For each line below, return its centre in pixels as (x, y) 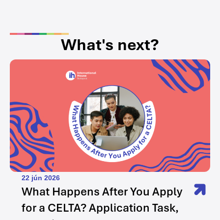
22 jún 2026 (41, 178)
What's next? (110, 44)
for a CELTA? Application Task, (100, 208)
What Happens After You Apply (102, 192)
